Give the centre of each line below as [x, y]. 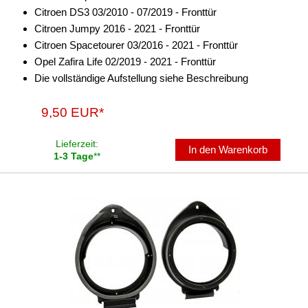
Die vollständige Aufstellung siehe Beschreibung [141, 78]
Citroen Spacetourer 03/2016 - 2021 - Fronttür [136, 45]
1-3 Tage [74, 156]
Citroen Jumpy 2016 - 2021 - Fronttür [117, 29]
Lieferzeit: [77, 144]
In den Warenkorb [228, 150]
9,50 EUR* [72, 112]
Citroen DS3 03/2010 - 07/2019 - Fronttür [125, 12]
